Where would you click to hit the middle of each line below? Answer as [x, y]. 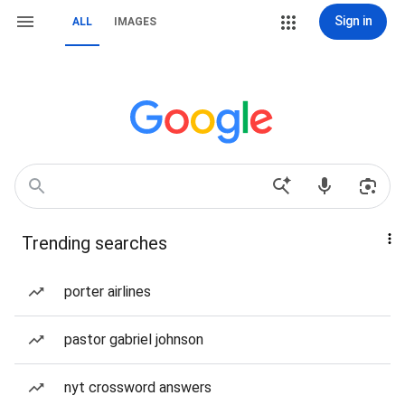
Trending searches [94, 243]
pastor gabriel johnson [134, 339]
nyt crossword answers [138, 387]
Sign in [353, 21]
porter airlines [108, 292]
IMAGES [135, 22]
